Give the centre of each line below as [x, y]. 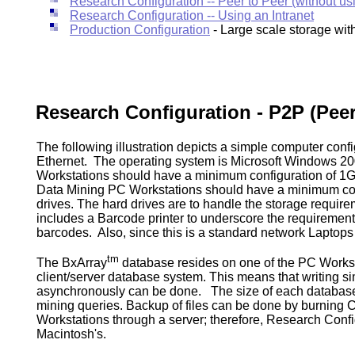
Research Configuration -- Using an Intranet [192, 15]
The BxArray [72, 263]
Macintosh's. [71, 334]
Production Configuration [140, 29]
